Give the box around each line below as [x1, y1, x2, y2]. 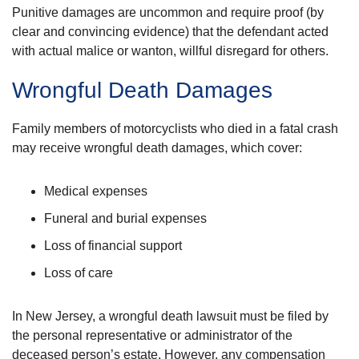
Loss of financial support [44, 238, 182, 252]
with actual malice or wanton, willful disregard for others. [12, 43, 329, 58]
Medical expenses [44, 184, 147, 198]
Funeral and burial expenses [44, 211, 207, 225]
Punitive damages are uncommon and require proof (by [12, 5, 324, 19]
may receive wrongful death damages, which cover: [12, 140, 302, 155]
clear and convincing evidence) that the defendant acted [12, 24, 329, 38]
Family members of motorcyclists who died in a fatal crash [12, 121, 338, 135]
